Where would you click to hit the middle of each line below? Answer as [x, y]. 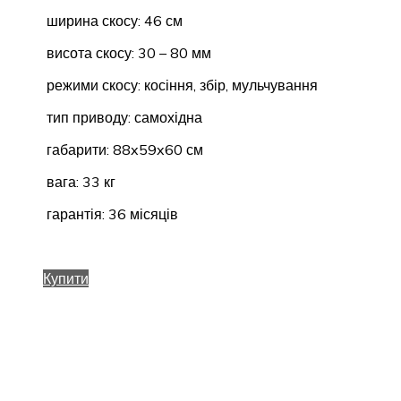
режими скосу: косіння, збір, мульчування [180, 85]
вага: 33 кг [79, 182]
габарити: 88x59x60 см [123, 150]
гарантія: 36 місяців [111, 214]
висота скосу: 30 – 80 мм [127, 53]
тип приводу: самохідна [123, 118]
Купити [66, 279]
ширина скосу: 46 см [113, 21]
